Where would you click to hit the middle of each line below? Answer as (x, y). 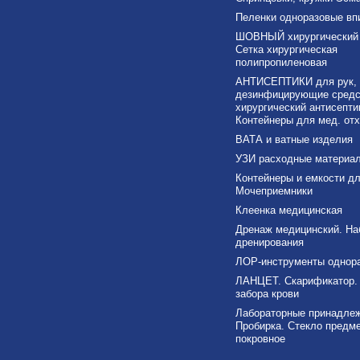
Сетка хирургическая (286, 49)
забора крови (267, 293)
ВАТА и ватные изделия (294, 139)
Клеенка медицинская (288, 210)
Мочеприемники (274, 190)
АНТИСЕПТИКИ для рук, (296, 81)
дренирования (269, 242)
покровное (260, 338)
